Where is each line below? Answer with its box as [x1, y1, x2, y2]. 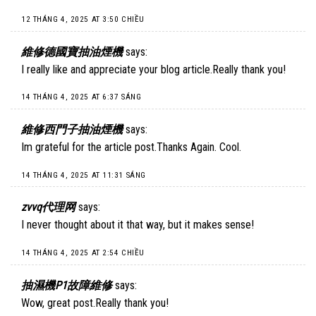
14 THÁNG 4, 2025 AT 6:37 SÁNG [21, 92, 142, 102]
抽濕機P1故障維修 [21, 278, 112, 292]
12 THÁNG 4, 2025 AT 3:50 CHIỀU [21, 15, 145, 25]
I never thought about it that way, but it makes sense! [21, 218, 254, 232]
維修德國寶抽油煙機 [21, 44, 123, 59]
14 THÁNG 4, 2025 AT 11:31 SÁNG [21, 170, 146, 180]
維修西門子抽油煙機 [21, 123, 123, 137]
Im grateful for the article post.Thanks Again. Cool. [21, 140, 241, 154]
